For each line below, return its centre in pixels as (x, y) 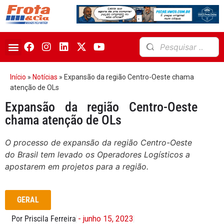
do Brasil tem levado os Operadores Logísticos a (97, 155)
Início (18, 77)
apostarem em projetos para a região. (77, 167)
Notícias (45, 77)
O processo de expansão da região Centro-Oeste (98, 143)
